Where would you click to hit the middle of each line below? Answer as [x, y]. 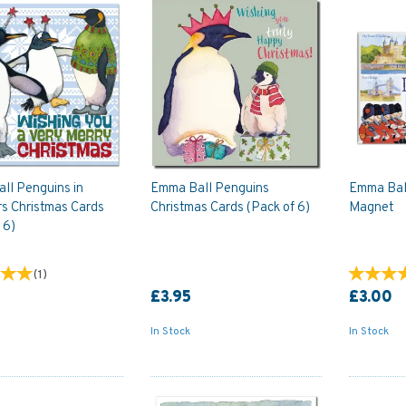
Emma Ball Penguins [209, 188]
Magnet [372, 208]
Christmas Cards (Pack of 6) [230, 208]
